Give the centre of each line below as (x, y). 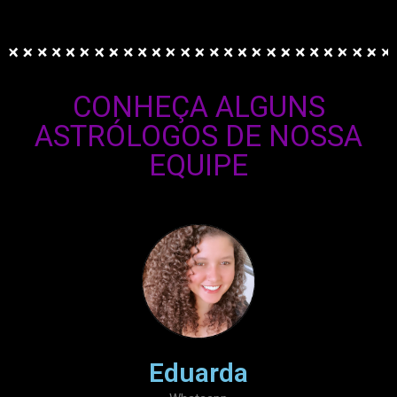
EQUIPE (198, 166)
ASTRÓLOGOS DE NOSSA (198, 136)
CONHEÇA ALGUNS (198, 107)
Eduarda (198, 372)
